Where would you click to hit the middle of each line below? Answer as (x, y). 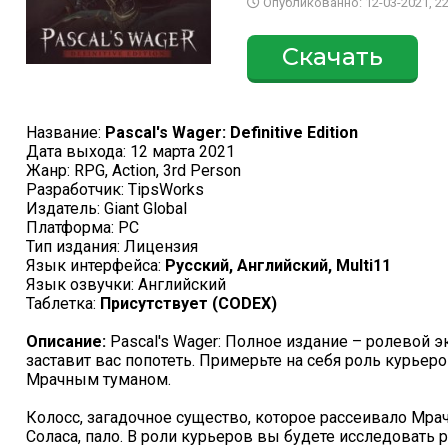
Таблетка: (63, 303)
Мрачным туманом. (98, 379)
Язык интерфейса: (95, 265)
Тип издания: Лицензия (112, 246)
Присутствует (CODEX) (188, 303)
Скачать (333, 56)
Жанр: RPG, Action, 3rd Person (133, 170)
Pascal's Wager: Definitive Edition (231, 132)
